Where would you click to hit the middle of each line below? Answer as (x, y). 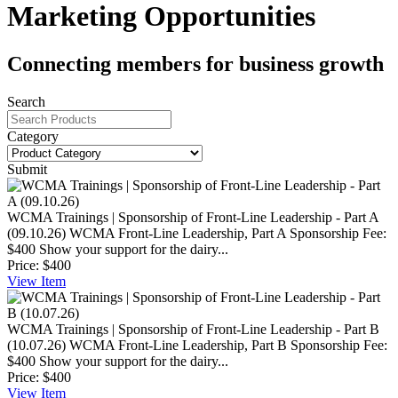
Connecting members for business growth (195, 64)
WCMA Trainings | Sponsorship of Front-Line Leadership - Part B (193, 329)
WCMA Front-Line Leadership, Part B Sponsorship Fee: (228, 345)
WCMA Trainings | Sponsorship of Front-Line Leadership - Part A (193, 217)
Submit (27, 169)
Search (26, 101)
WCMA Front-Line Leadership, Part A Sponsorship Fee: (228, 233)
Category (33, 136)
